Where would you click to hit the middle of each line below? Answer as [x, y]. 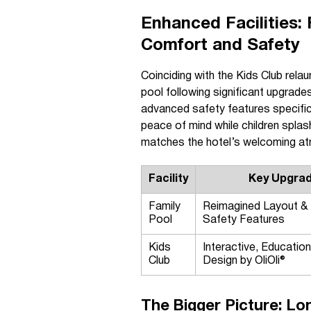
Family [165, 207]
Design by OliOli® [244, 261]
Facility [168, 179]
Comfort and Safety [220, 46]
